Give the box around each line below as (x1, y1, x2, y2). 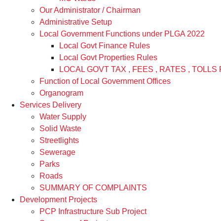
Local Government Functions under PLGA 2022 (39, 29, 205, 38)
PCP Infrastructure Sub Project (39, 207, 147, 216)
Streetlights (39, 136, 79, 145)
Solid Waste (39, 124, 81, 133)
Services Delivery (20, 100, 81, 109)
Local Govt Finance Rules (59, 41, 150, 50)
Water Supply (39, 112, 86, 121)
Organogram (39, 88, 83, 97)
